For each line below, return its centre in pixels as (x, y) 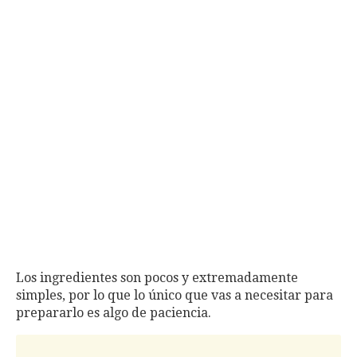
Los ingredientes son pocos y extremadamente (157, 278)
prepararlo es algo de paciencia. (114, 313)
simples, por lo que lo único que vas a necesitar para (175, 296)
